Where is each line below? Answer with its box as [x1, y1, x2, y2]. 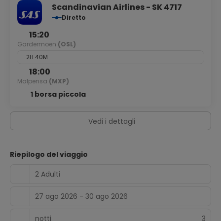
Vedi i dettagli [88, 116, 135, 126]
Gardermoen [17, 40, 58, 48]
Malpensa [17, 77, 49, 85]
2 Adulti [35, 169, 60, 179]
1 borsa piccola [30, 89, 86, 99]
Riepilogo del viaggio [10, 149, 88, 159]
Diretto [62, 13, 86, 22]
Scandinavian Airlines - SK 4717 [52, 1, 182, 13]
